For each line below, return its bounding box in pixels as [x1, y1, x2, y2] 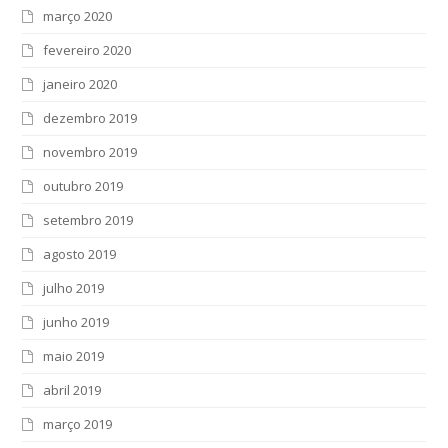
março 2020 [43, 7, 113, 26]
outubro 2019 [43, 177, 124, 196]
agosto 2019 [43, 245, 117, 264]
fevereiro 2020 [43, 41, 132, 60]
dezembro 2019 [43, 109, 138, 128]
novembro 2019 [43, 143, 138, 162]
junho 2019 [43, 313, 110, 332]
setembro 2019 [43, 211, 134, 230]
